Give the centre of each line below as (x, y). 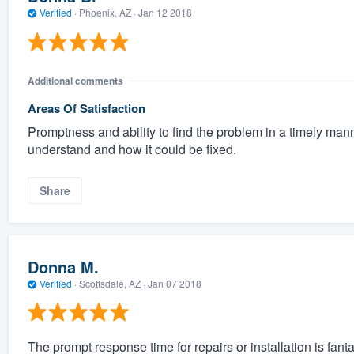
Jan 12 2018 (165, 13)
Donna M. (63, 266)
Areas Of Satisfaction (86, 108)
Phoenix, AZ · (107, 13)
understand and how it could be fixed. (132, 149)
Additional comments (75, 80)
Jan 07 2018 (174, 283)
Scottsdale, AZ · (112, 283)
